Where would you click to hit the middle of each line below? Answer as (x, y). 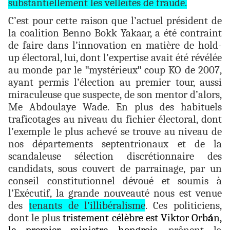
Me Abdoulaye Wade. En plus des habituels (115, 107)
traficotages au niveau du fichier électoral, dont (115, 119)
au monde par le (47, 70)
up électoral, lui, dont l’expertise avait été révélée (115, 58)
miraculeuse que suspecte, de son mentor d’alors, (115, 95)
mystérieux (113, 70)
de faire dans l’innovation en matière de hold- (115, 45)
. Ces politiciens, (184, 206)
